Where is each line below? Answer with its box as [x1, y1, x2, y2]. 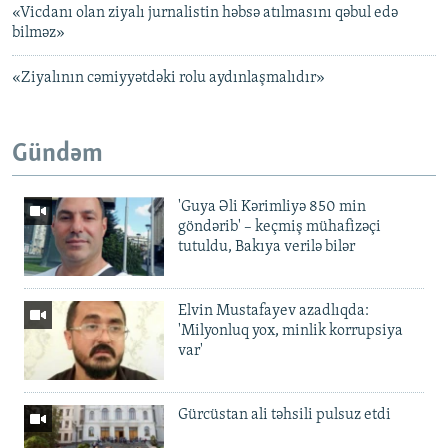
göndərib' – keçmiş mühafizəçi [178, 219, 381, 236]
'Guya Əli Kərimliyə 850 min [178, 199, 366, 216]
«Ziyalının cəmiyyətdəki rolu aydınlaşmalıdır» [12, 69, 325, 86]
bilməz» [12, 24, 65, 41]
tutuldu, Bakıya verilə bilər [178, 239, 355, 256]
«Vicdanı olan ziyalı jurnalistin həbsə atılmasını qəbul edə [12, 4, 398, 21]
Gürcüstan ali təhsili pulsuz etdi [178, 406, 391, 423]
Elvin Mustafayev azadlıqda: [178, 303, 369, 320]
